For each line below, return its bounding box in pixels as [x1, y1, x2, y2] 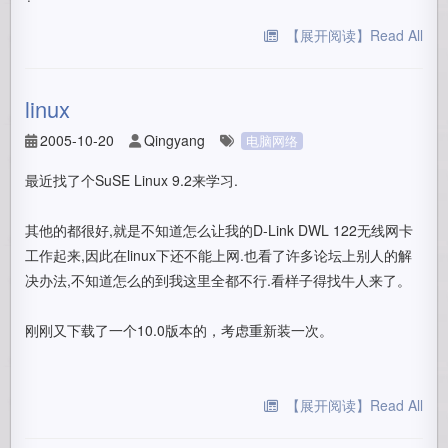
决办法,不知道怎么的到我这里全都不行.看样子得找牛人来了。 [25, 270, 412, 290]
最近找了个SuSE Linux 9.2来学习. [25, 170, 239, 190]
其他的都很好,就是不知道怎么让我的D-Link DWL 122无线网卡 [25, 220, 414, 240]
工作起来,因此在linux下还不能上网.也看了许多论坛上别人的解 [25, 245, 413, 265]
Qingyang [144, 130, 206, 150]
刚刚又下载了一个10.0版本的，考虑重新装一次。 [25, 320, 334, 340]
